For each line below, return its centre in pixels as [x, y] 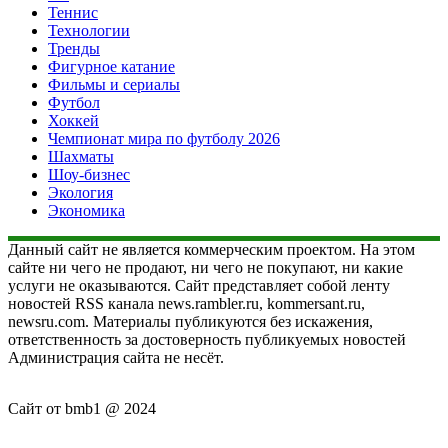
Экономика [86, 210]
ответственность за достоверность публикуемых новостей [207, 339]
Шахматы [81, 156]
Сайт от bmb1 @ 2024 [82, 408]
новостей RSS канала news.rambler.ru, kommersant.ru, [186, 303]
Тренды [74, 48]
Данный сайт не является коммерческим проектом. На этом [211, 249]
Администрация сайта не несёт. [116, 357]
